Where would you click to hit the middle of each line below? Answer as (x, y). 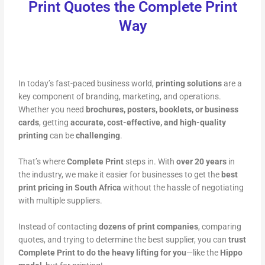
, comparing (220, 226)
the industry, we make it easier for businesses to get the (120, 175)
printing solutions (189, 84)
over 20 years (202, 162)
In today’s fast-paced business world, (87, 84)
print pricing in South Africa (70, 188)
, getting (55, 123)
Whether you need (52, 110)
